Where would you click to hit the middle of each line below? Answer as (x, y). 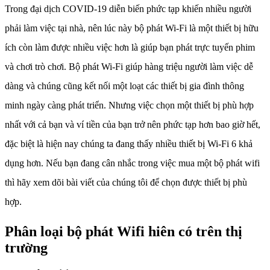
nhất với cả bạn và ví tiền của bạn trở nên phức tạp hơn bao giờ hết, (133, 124)
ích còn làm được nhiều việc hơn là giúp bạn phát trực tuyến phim (130, 47)
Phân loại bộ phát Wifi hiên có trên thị (124, 231)
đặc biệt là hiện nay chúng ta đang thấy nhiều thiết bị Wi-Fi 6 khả (129, 143)
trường (26, 247)
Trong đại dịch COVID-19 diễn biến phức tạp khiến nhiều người (128, 8)
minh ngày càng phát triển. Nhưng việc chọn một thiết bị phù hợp (129, 105)
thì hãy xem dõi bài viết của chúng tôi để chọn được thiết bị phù (126, 182)
